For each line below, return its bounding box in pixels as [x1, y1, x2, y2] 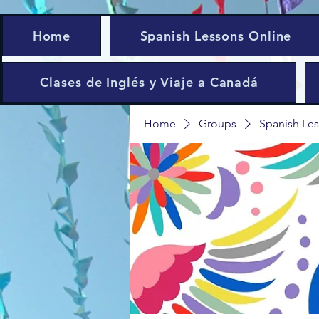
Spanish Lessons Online [140, 28, 292, 44]
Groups [199, 117, 236, 130]
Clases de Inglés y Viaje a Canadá [40, 74, 259, 90]
